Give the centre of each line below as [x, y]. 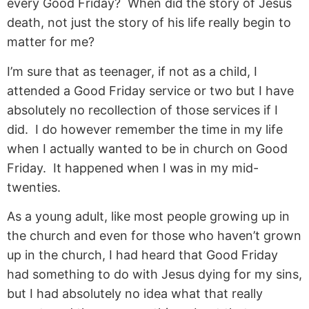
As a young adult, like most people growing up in [148, 216]
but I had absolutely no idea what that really [135, 293]
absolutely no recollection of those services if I [142, 110]
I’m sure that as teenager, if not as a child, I [132, 71]
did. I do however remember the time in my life [145, 129]
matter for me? [51, 42]
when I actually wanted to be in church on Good [147, 148]
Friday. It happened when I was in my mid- [133, 168]
